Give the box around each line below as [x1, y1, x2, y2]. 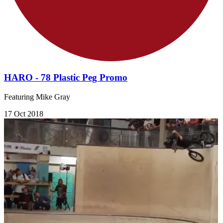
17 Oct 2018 [4, 110, 43, 118]
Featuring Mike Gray [4, 93, 70, 102]
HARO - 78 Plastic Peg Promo [4, 72, 127, 83]
